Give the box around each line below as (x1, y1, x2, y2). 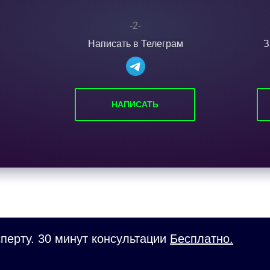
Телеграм (140, 39, 183, 49)
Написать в (87, 39, 141, 49)
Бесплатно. (170, 232, 233, 245)
